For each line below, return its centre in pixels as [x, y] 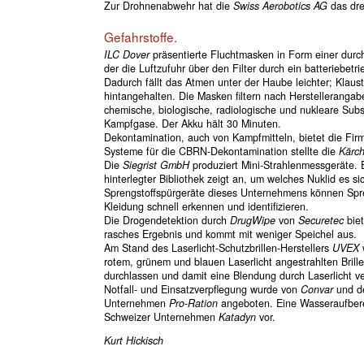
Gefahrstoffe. [140, 36]
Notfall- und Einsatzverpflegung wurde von [202, 289]
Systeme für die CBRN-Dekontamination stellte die [221, 151]
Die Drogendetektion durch [167, 220]
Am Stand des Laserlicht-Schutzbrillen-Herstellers [218, 247]
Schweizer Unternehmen [161, 316]
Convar [316, 289]
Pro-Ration [193, 303]
